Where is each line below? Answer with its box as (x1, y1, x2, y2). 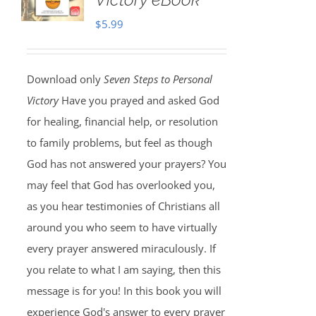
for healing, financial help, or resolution (26, 114, 218, 128)
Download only (26, 72, 104, 86)
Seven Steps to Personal (103, 72, 212, 86)
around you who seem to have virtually (26, 220, 217, 234)
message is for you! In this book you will (26, 284, 221, 298)
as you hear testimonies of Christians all (26, 199, 220, 213)
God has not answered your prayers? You (26, 157, 226, 171)
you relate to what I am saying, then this (26, 262, 221, 276)
